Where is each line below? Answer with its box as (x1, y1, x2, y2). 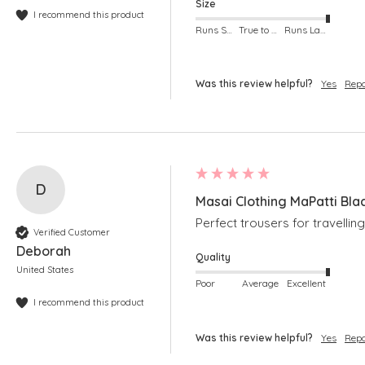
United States (16, 264, 73, 276)
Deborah (16, 243, 71, 260)
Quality (196, 251, 231, 264)
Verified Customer (33, 226, 110, 238)
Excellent (286, 276, 326, 289)
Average (242, 276, 279, 289)
